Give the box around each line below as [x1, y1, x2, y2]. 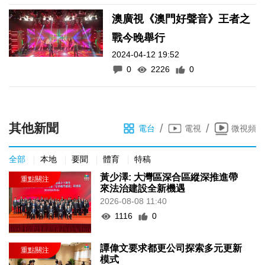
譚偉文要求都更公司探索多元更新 [100, 243, 243, 254]
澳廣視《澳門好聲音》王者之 [112, 13, 251, 25]
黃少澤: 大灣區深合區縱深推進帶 [100, 172, 238, 182]
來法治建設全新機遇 [100, 183, 186, 193]
